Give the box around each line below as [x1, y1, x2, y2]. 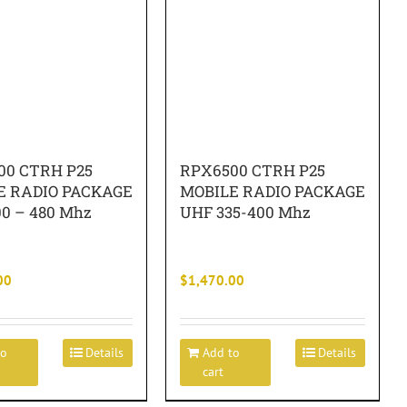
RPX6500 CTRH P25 [180, 160, 325, 181]
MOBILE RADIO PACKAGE [180, 181, 365, 202]
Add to [203, 344, 240, 361]
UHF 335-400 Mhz [180, 202, 311, 223]
